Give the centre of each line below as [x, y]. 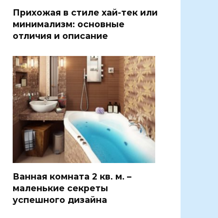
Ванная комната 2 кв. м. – [72, 177]
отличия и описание [60, 36]
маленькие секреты [60, 188]
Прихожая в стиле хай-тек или [85, 12]
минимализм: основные [69, 24]
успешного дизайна [60, 200]
